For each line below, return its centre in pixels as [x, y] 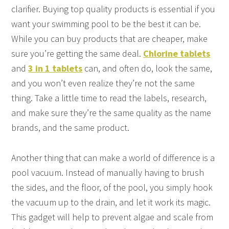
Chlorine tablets [177, 53]
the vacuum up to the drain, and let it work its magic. [111, 202]
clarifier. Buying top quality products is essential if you [113, 9]
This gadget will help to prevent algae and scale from [112, 217]
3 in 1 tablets [55, 68]
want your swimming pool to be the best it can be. [106, 24]
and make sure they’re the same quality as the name [111, 112]
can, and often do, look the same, [147, 68]
